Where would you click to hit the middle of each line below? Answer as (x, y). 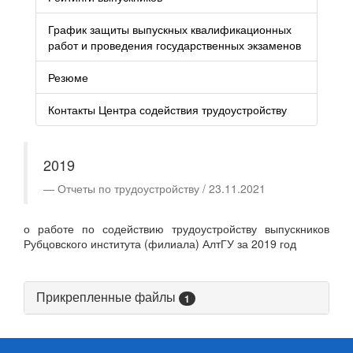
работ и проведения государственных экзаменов (175, 45)
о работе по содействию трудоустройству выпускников (176, 229)
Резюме (68, 77)
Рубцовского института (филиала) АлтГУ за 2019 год (160, 243)
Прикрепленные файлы (108, 297)
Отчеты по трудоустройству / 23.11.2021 (162, 188)
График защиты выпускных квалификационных (170, 29)
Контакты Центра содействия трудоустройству (167, 110)
